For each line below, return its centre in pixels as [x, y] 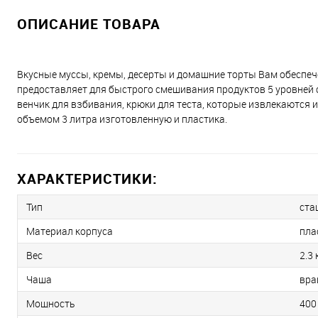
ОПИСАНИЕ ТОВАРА [89, 23]
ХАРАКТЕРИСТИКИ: [87, 178]
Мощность [50, 303]
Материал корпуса [70, 231]
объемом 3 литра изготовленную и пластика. [122, 119]
